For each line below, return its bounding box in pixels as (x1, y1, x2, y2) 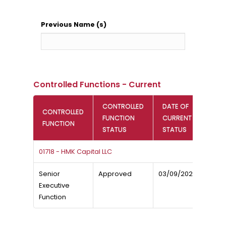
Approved (98, 169, 132, 179)
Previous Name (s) (40, 20, 106, 29)
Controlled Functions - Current (33, 79, 161, 90)
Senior (38, 169, 60, 179)
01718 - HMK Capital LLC (38, 147, 112, 156)
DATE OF (162, 101, 189, 111)
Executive (38, 181, 70, 190)
